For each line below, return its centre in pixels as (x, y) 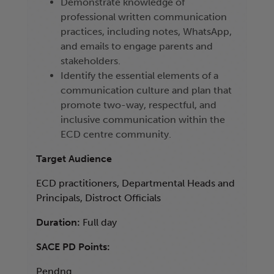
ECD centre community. (116, 135)
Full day (100, 223)
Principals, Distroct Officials (98, 198)
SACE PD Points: (73, 247)
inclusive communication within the (143, 120)
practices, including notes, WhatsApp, (146, 32)
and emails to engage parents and (137, 46)
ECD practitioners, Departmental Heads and (135, 183)
